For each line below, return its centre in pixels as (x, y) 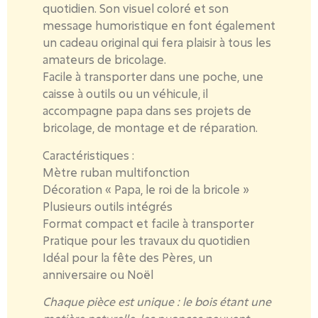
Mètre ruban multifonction (116, 172)
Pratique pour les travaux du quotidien (146, 240)
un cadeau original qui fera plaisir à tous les (157, 43)
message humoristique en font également (159, 26)
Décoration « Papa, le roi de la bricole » (146, 189)
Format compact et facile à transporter (148, 223)
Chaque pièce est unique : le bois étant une (157, 302)
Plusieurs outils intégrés (108, 206)
